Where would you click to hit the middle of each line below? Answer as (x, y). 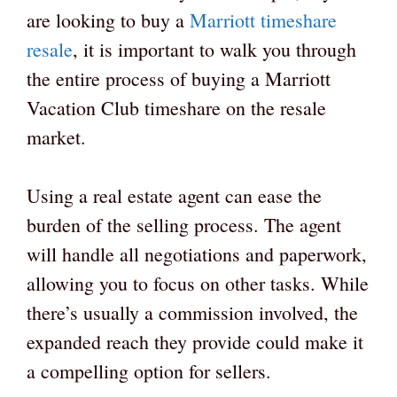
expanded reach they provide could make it (195, 342)
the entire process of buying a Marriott (179, 79)
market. (56, 137)
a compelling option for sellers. (149, 371)
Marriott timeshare (263, 20)
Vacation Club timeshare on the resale (176, 108)
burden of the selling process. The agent (184, 225)
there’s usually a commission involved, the (192, 313)
